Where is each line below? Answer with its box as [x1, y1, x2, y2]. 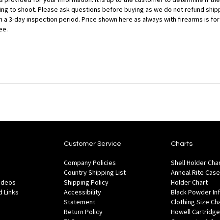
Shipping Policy [64, 178, 109, 187]
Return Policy [64, 207, 103, 217]
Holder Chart [170, 178, 208, 187]
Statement [64, 197, 96, 207]
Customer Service [64, 140, 122, 148]
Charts [170, 140, 192, 148]
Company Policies [64, 158, 116, 167]
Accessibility [64, 188, 102, 197]
